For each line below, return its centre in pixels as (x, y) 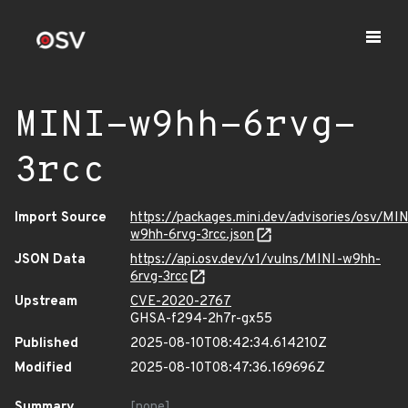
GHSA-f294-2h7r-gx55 (201, 319)
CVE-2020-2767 (181, 302)
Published (46, 344)
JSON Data (50, 260)
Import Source (61, 218)
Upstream (46, 302)
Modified (43, 368)
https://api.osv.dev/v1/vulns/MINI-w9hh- (255, 260)
